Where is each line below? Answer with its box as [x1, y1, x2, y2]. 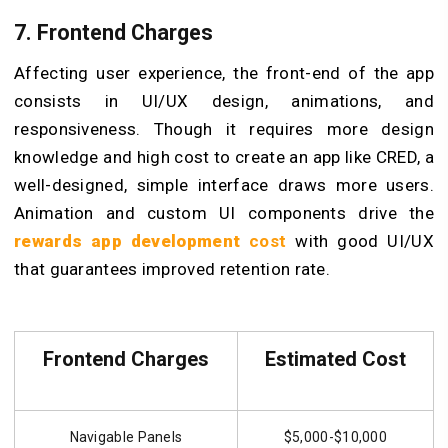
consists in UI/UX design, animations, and [14, 90, 434, 111]
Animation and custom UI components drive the [14, 202, 434, 223]
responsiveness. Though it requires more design [14, 118, 434, 139]
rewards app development [14, 230, 241, 251]
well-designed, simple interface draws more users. [14, 174, 434, 195]
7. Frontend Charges [14, 20, 213, 46]
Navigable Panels [69, 428, 183, 445]
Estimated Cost [265, 346, 406, 371]
